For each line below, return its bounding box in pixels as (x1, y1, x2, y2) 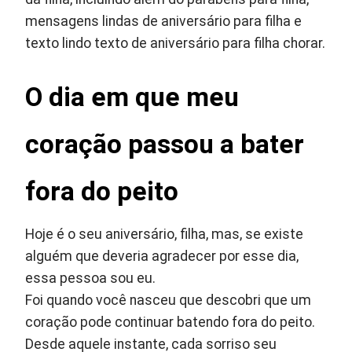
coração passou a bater (25, 129, 305, 160)
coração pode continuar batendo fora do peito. (25, 314, 316, 331)
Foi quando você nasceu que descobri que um (25, 292, 312, 309)
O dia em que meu (25, 82, 240, 113)
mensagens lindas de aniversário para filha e (25, 13, 302, 30)
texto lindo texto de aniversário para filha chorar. (25, 35, 326, 52)
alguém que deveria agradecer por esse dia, (25, 248, 299, 265)
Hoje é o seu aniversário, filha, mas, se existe (25, 226, 304, 243)
